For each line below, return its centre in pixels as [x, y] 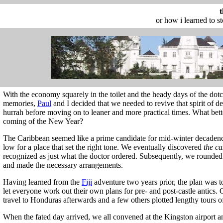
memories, [20, 103]
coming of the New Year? [43, 121]
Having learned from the [42, 182]
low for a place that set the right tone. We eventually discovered [103, 147]
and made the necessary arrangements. [63, 165]
